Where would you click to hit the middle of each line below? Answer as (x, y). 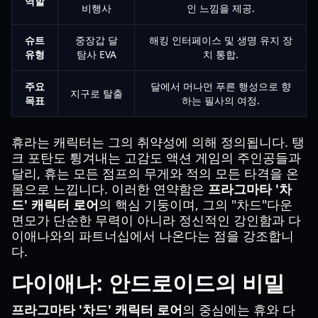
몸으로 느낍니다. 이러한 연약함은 (110, 189)
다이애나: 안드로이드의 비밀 (148, 283)
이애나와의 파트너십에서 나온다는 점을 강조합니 (153, 236)
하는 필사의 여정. (220, 100)
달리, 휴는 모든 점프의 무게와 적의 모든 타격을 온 (155, 173)
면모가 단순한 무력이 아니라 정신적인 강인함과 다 (156, 220)
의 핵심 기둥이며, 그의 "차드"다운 (196, 204)
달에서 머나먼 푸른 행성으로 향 (220, 86)
